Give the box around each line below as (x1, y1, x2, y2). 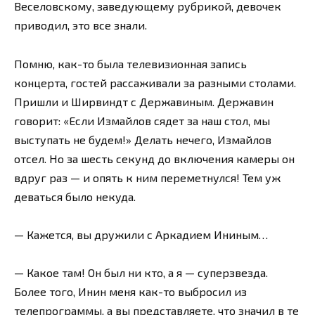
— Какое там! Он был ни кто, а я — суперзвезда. (14, 265, 268, 279)
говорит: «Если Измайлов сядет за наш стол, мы (14, 113, 270, 127)
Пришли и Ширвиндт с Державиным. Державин (14, 94, 274, 108)
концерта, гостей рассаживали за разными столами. (14, 75, 296, 89)
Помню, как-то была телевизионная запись (14, 56, 247, 70)
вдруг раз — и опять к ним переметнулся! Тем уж (14, 170, 281, 184)
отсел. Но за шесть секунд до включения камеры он (14, 151, 295, 165)
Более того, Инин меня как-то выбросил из (14, 284, 247, 298)
